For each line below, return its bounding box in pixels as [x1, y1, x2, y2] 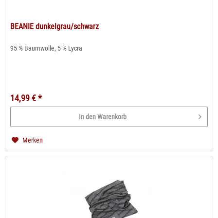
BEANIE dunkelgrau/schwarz [10, 22, 99, 32]
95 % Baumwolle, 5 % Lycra [10, 44, 83, 53]
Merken [22, 136, 43, 145]
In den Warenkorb [79, 112, 127, 121]
